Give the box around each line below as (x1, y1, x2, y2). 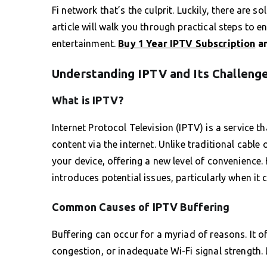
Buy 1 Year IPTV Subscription (118, 38, 256, 49)
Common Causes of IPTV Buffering (52, 200, 230, 213)
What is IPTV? (52, 94, 123, 106)
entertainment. (52, 38, 119, 49)
